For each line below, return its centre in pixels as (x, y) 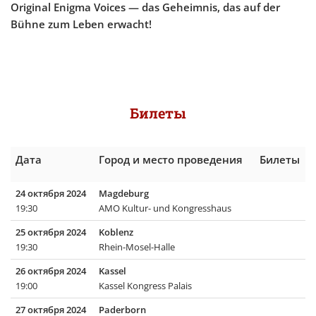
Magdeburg (123, 194)
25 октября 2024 (50, 232)
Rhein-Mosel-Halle (136, 247)
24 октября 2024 (50, 194)
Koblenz (116, 232)
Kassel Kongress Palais (145, 286)
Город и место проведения (170, 160)
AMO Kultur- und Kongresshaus (165, 208)
